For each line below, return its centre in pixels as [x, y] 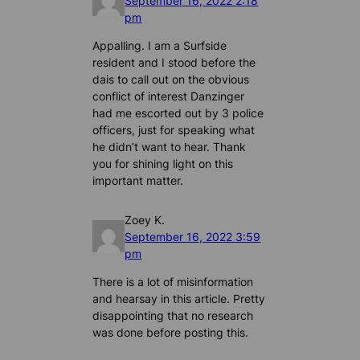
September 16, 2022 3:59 [193, 236]
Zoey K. [145, 219]
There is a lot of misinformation [173, 281]
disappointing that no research [173, 315]
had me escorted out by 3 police [178, 112]
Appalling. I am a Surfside [160, 45]
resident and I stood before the [174, 62]
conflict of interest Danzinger [169, 96]
